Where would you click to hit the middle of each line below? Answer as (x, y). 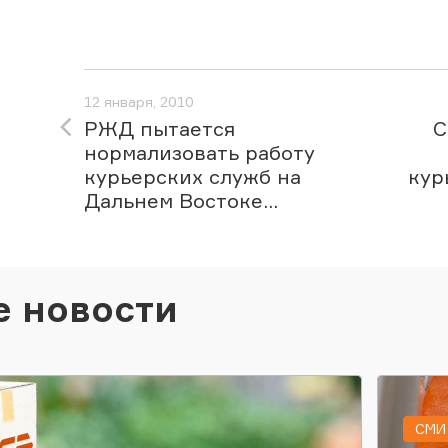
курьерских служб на (192, 176)
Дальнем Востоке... (181, 200)
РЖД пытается (159, 128)
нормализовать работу (199, 152)
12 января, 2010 (139, 101)
